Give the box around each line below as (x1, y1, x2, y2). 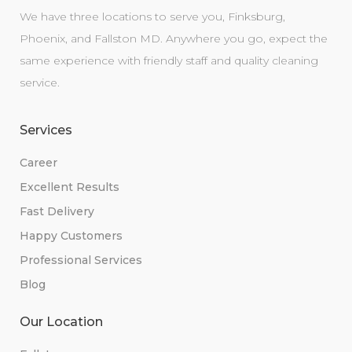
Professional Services (20, 252, 142, 267)
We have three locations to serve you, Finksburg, (20, 9, 285, 24)
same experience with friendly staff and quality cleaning (20, 53, 318, 68)
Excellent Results (20, 179, 119, 194)
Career (20, 155, 57, 170)
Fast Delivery (20, 203, 94, 218)
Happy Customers (20, 228, 123, 243)
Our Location (20, 313, 103, 329)
